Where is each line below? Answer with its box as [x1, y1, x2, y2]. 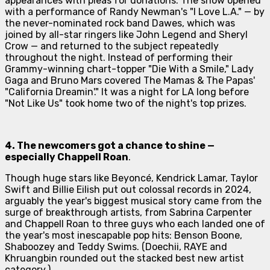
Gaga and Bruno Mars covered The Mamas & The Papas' [5, 74, 255, 86]
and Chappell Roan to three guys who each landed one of [5, 218, 265, 230]
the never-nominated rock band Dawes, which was [5, 17, 235, 29]
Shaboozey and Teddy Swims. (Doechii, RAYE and [5, 240, 227, 253]
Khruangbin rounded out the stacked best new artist [5, 252, 244, 264]
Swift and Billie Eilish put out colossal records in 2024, [5, 183, 251, 195]
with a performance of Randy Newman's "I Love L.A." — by [5, 5, 265, 17]
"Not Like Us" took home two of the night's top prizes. [5, 97, 246, 109]
